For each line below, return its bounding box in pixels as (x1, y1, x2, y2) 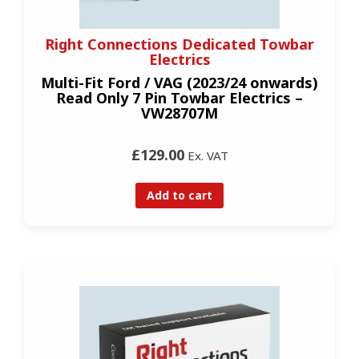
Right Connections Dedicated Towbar (45, 34, 314, 54)
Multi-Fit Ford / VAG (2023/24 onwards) (41, 73, 318, 93)
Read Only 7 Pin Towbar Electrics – (56, 88, 303, 108)
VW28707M (141, 103, 218, 123)
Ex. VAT (184, 147, 228, 164)
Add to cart (147, 187, 212, 203)
